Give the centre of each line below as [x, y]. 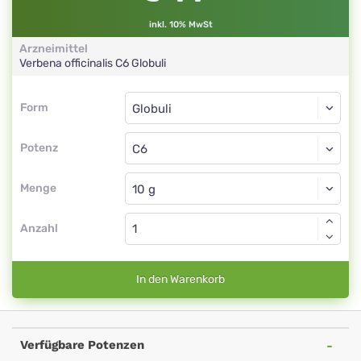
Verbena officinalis [67, 63]
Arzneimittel [54, 49]
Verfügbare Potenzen [82, 345]
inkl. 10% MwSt [180, 25]
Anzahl [39, 228]
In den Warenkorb [180, 279]
